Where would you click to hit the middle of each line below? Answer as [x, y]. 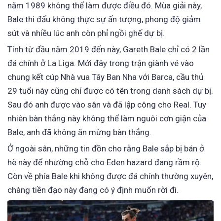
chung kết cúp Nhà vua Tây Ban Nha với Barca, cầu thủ [105, 77]
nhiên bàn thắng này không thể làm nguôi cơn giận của [107, 119]
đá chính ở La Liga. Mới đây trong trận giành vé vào [101, 63]
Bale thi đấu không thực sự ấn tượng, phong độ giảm [104, 19]
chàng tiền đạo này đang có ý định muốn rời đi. [93, 190]
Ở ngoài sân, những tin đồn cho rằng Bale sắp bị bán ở [106, 149]
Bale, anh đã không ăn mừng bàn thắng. [79, 132]
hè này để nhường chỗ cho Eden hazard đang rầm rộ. [105, 163]
